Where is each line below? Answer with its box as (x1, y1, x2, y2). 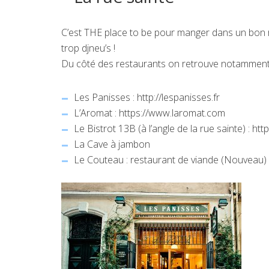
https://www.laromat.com (119, 106, 226, 119)
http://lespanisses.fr (137, 90, 220, 104)
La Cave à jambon (74, 137, 151, 151)
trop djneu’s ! (61, 41, 115, 55)
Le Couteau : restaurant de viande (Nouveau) (74, 153, 267, 166)
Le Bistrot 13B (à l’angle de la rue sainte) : (74, 121, 253, 135)
